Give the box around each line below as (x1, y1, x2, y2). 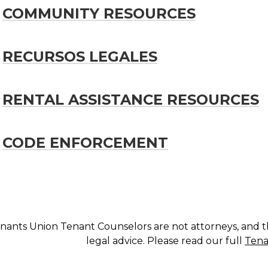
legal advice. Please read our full (86, 234, 245, 246)
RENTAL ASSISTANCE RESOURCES (2, 90, 259, 108)
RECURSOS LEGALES (2, 47, 157, 65)
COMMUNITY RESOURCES (2, 4, 196, 22)
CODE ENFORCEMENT (2, 133, 168, 151)
